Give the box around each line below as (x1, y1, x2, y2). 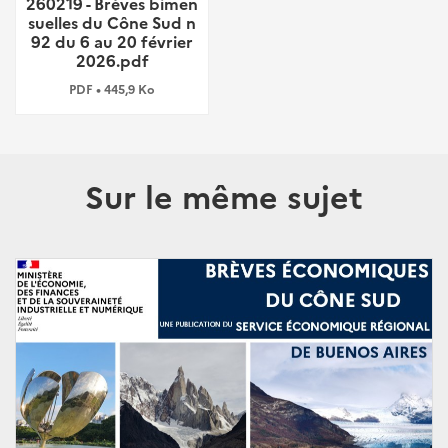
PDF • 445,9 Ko (69, 80, 155, 97)
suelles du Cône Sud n (28, 11, 196, 33)
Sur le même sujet (85, 173, 363, 217)
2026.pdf (75, 49, 149, 71)
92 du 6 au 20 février (31, 30, 193, 52)
